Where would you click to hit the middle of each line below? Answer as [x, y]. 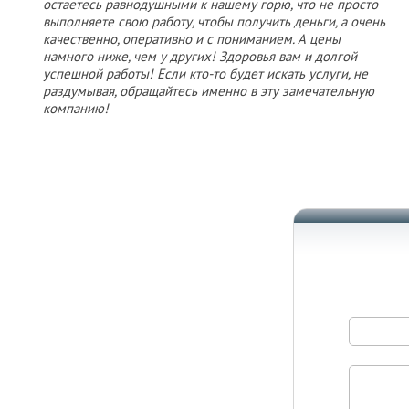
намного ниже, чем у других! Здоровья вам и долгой [200, 56]
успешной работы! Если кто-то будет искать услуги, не [205, 73]
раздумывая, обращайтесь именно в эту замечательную [209, 91]
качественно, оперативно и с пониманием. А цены [192, 39]
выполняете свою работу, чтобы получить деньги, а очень [214, 21]
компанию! [76, 108]
